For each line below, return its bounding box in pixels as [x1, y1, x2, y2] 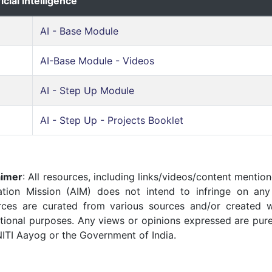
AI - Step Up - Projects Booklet [40, 114, 183, 127]
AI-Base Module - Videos [40, 55, 154, 67]
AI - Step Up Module [40, 84, 134, 97]
